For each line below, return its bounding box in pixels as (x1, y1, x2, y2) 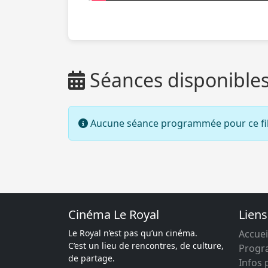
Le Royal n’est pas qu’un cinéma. (68, 227, 197, 239)
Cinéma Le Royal (68, 206, 159, 223)
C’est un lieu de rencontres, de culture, (68, 240, 224, 251)
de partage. (68, 252, 115, 264)
